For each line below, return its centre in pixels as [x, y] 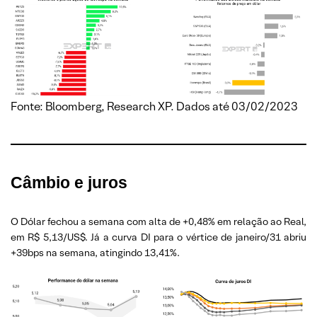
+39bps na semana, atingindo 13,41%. [95, 253]
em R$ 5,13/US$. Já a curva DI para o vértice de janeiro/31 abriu [158, 237]
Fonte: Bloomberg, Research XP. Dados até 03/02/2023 [154, 107]
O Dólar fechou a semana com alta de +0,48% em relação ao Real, [158, 222]
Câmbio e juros [69, 183]
